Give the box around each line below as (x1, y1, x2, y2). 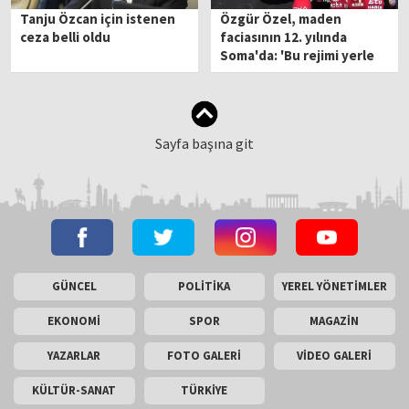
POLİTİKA (178, 278, 231, 294)
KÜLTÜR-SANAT (32, 382, 117, 398)
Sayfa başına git (155, 133, 254, 152)
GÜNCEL (51, 278, 97, 294)
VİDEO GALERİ (297, 347, 372, 363)
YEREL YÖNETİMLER (281, 278, 387, 294)
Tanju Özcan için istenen (20, 9, 176, 27)
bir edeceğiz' (220, 64, 302, 82)
